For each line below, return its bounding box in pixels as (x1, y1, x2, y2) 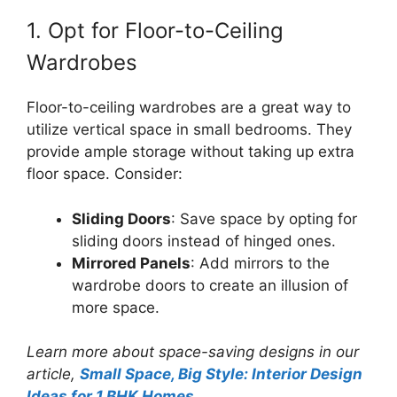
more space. (72, 298, 160, 316)
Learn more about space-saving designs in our (27, 343, 359, 361)
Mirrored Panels (72, 253, 191, 272)
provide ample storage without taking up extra (27, 143, 354, 160)
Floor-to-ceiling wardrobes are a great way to (27, 98, 351, 116)
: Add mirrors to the (191, 253, 330, 272)
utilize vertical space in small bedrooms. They (27, 121, 352, 138)
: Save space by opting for (171, 209, 357, 228)
